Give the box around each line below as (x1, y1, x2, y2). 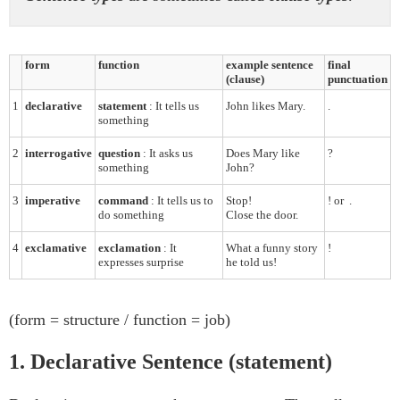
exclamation (98, 241, 163, 255)
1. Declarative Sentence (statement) (9, 349, 332, 373)
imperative (25, 194, 80, 208)
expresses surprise (98, 255, 184, 270)
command (98, 194, 151, 208)
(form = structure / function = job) (9, 311, 230, 329)
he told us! (226, 255, 277, 270)
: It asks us (143, 146, 193, 161)
